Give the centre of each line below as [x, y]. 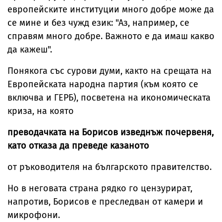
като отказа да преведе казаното [78, 146]
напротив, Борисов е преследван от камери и [105, 202]
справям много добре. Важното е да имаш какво [111, 36]
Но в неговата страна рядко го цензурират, [100, 189]
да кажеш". [30, 50]
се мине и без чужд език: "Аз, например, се [98, 23]
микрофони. [34, 215]
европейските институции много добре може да [111, 10]
